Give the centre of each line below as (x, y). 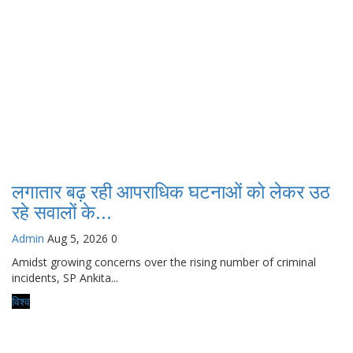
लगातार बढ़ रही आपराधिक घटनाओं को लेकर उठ (171, 192)
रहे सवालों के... (62, 212)
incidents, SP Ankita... (65, 277)
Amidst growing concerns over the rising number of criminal (164, 262)
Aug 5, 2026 (78, 238)
